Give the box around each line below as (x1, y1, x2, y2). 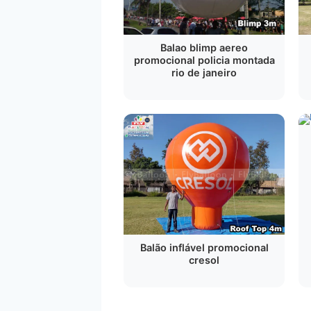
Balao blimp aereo (160, 42, 248, 53)
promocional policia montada (133, 54, 275, 66)
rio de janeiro (171, 67, 237, 78)
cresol (189, 254, 219, 266)
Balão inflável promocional (140, 242, 269, 253)
